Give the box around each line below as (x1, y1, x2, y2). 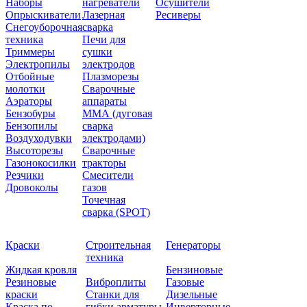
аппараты (82, 95, 127, 107)
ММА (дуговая (82, 107, 152, 119)
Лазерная (82, 8, 125, 21)
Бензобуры (5, 107, 56, 119)
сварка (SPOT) (82, 206, 150, 218)
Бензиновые (166, 263, 223, 275)
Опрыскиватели (5, 8, 81, 21)
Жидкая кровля (5, 263, 77, 275)
